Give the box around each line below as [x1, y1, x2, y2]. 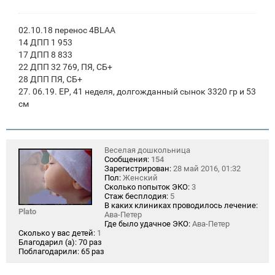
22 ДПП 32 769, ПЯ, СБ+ [18, 61, 112, 72]
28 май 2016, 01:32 [171, 163, 241, 173]
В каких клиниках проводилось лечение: [104, 200, 258, 210]
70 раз [79, 237, 102, 247]
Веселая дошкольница [104, 145, 190, 155]
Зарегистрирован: [104, 163, 171, 173]
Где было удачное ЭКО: [104, 219, 190, 228]
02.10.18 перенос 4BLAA [18, 25, 115, 35]
